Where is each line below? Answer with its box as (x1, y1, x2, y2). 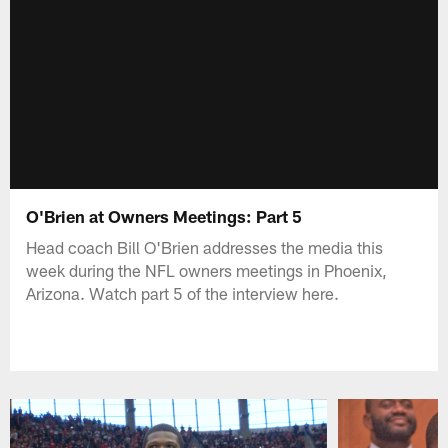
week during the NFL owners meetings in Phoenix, (26, 259, 388, 280)
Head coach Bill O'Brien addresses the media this (26, 236, 384, 257)
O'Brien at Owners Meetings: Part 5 (26, 205, 303, 226)
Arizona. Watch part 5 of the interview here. (26, 282, 340, 303)
